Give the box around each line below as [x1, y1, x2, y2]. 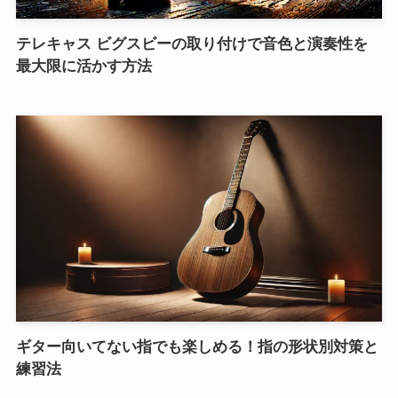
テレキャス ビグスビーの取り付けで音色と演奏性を [15, 36, 368, 53]
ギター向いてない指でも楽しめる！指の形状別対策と [15, 338, 378, 355]
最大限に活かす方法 [15, 58, 152, 76]
